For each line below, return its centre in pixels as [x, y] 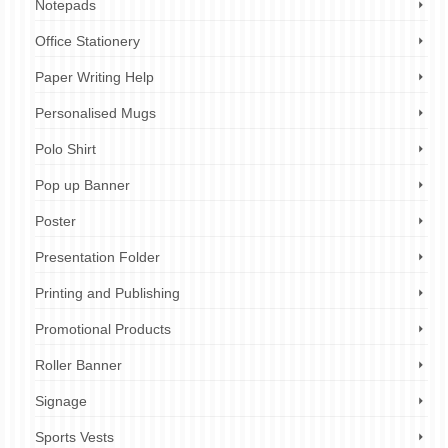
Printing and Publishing [107, 293]
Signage [61, 401]
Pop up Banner [82, 185]
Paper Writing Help [94, 77]
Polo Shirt [65, 149]
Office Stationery [87, 41]
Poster [55, 221]
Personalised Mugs [95, 113]
